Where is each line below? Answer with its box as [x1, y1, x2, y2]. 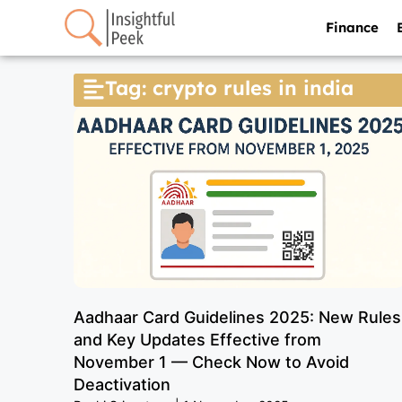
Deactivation [74, 375, 170, 395]
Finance [325, 19, 379, 37]
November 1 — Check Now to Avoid [74, 353, 349, 372]
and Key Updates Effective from [74, 330, 321, 350]
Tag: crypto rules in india [105, 75, 354, 101]
